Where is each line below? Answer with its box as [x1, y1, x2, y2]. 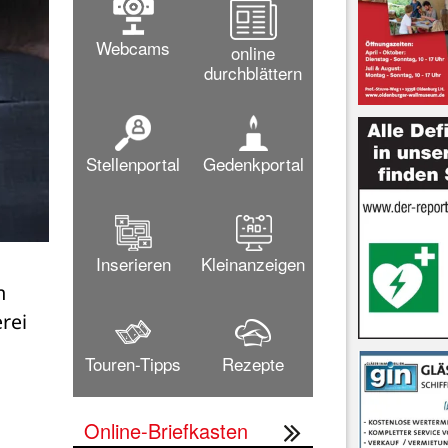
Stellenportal [86, 150, 180, 176]
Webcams [96, 34, 170, 60]
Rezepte [222, 350, 284, 376]
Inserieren [95, 250, 171, 276]
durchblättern [204, 59, 302, 85]
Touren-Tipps [85, 350, 181, 376]
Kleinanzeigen [201, 250, 305, 276]
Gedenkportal [202, 150, 304, 176]
